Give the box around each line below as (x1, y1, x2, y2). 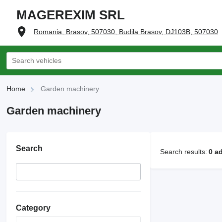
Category (16, 204, 51, 212)
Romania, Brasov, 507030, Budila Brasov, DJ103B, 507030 (34, 28, 218, 36)
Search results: (160, 147, 207, 156)
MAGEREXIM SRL (16, 7, 125, 22)
